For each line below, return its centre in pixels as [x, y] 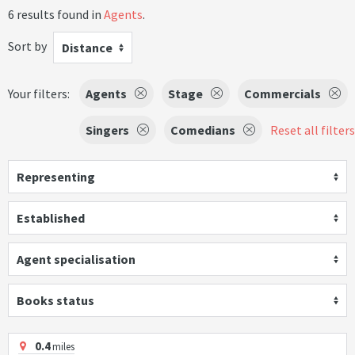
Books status [55, 300]
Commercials [282, 94]
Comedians [203, 130]
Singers [107, 130]
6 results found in [56, 14]
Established [51, 218]
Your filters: [39, 94]
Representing [56, 177]
